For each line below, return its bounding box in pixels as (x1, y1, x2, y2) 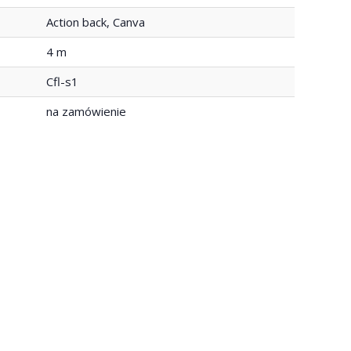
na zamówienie (46, 103, 126, 119)
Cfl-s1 (46, 73, 78, 89)
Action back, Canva (46, 13, 145, 30)
